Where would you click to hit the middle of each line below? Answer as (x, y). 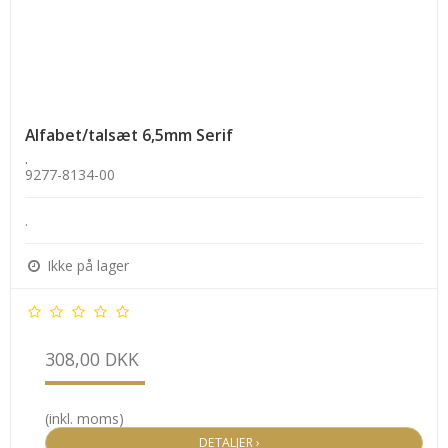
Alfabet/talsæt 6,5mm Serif (129, 135)
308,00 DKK (92, 359)
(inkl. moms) (84, 419)
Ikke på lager (86, 266)
